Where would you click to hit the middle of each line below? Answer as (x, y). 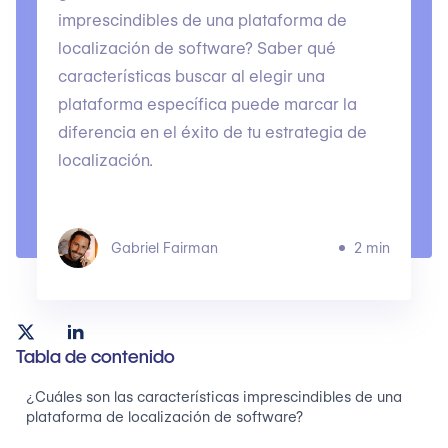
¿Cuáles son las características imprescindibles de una (214, 397)
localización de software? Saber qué (196, 48)
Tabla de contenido (95, 356)
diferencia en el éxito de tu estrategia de (212, 132)
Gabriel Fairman (164, 248)
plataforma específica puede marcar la (207, 104)
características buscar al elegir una (191, 76)
